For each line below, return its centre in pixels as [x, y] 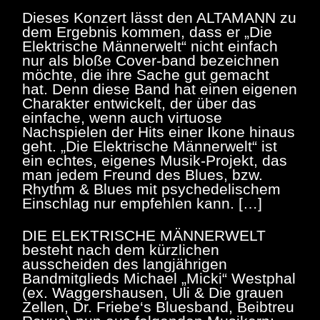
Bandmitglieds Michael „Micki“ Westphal [159, 278]
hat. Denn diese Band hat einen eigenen [160, 89]
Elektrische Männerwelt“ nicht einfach [150, 46]
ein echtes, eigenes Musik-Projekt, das [155, 160]
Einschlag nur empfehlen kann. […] [142, 203]
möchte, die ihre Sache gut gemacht [146, 74]
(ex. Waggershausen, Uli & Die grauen [153, 292]
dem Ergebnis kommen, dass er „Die [147, 31]
